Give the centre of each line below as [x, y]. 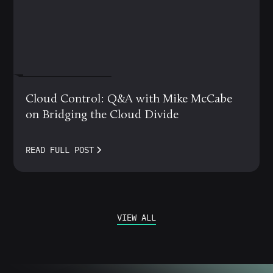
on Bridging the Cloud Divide [102, 115]
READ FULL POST [60, 150]
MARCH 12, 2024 [67, 86]
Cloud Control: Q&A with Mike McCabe [129, 99]
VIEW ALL [136, 217]
